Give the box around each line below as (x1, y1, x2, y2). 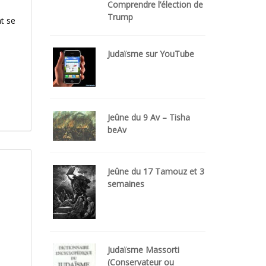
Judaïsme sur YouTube (107, 48, 194, 60)
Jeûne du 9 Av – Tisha (107, 112, 190, 123)
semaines (107, 178, 144, 189)
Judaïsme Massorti (107, 244, 179, 256)
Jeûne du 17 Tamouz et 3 (107, 165, 204, 177)
